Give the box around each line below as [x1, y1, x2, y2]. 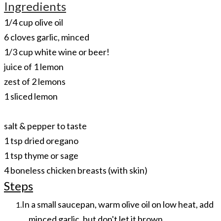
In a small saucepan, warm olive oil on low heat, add [22, 198, 214, 210]
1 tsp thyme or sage [4, 149, 78, 161]
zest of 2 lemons [4, 75, 66, 87]
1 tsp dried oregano [4, 135, 78, 146]
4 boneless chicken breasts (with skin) [4, 164, 147, 176]
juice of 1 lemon [4, 61, 64, 72]
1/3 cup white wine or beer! [4, 46, 110, 57]
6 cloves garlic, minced [4, 31, 89, 42]
